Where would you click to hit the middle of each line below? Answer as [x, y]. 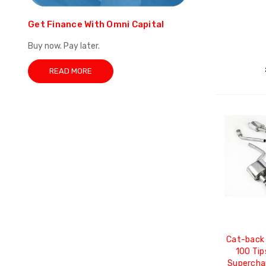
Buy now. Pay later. [64, 46]
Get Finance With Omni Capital [96, 25]
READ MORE [71, 71]
